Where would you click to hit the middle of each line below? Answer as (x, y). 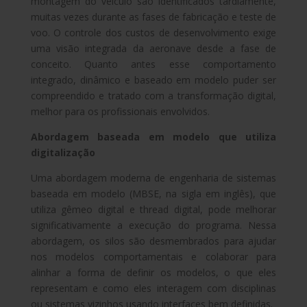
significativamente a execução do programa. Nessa (153, 225)
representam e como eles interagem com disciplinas (153, 288)
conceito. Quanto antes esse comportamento (153, 64)
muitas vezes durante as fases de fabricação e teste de (153, 16)
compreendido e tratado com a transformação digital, (153, 95)
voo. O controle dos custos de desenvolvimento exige (153, 32)
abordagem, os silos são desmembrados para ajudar (153, 241)
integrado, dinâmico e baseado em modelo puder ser (153, 79)
